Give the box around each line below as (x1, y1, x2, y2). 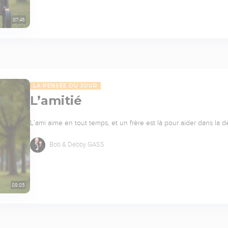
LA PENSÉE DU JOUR (33, 82, 98, 89)
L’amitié (30, 93, 82, 108)
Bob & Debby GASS (48, 140, 104, 148)
